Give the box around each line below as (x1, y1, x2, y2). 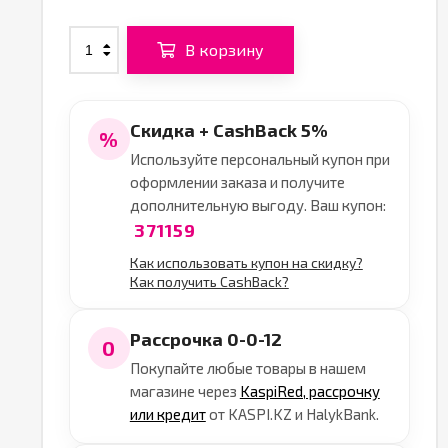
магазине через (129, 382, 240, 400)
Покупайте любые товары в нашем (129, 359, 366, 377)
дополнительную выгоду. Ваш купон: (129, 196, 386, 214)
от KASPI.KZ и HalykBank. (205, 405, 379, 423)
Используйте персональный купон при (129, 150, 390, 168)
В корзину (184, 39, 264, 59)
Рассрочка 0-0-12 (129, 328, 282, 350)
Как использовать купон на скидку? (129, 254, 363, 271)
